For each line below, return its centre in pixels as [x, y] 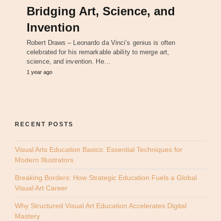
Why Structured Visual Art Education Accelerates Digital [101, 205]
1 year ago [39, 72]
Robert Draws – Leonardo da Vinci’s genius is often [101, 42]
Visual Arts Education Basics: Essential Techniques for [99, 149]
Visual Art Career [41, 188]
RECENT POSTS [44, 124]
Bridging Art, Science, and [101, 11]
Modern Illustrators [44, 160]
